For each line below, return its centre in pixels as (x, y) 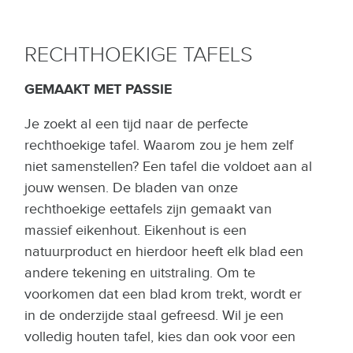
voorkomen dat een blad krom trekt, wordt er (163, 294)
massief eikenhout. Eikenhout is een (136, 230)
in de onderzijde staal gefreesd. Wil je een (154, 316)
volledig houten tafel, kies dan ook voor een (160, 337)
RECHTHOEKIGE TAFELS (139, 55)
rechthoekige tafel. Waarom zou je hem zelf (159, 145)
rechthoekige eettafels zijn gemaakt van (148, 209)
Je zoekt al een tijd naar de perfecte (136, 124)
